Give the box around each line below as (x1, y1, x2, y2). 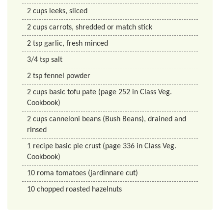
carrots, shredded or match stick (49, 23, 152, 31)
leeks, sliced (49, 7, 87, 15)
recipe (31, 142, 55, 150)
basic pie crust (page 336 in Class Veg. (55, 142, 176, 150)
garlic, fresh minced (44, 39, 108, 48)
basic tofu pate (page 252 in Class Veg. (49, 88, 172, 96)
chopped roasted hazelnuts (37, 185, 122, 193)
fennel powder (44, 72, 90, 80)
